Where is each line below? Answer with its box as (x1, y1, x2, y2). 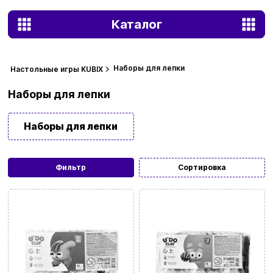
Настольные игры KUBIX (10, 65, 103, 74)
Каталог (111, 17, 162, 32)
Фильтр (55, 162, 87, 172)
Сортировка (178, 162, 227, 172)
